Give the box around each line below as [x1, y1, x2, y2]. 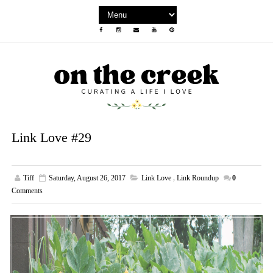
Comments [11, 186, 43, 196]
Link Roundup [176, 174, 219, 183]
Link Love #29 [11, 130, 91, 146]
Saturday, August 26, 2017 [48, 174, 126, 183]
